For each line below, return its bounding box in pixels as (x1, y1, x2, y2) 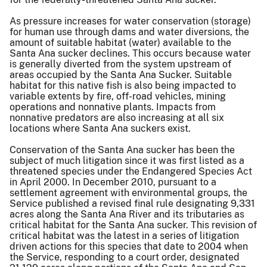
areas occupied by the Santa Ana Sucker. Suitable (10, 69, 232, 80)
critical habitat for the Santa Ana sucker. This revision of (10, 219, 257, 231)
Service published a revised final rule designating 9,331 (10, 197, 255, 209)
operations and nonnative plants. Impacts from (10, 101, 216, 113)
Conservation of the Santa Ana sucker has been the (10, 144, 235, 156)
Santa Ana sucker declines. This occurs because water (10, 47, 251, 59)
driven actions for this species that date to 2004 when (10, 240, 248, 252)
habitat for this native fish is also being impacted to (10, 79, 236, 91)
